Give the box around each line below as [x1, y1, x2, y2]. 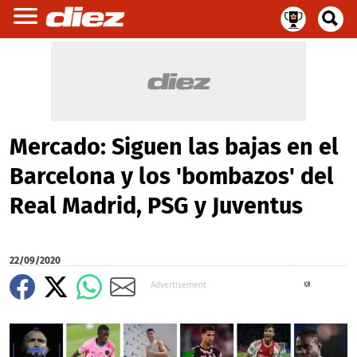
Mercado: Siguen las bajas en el [10, 133, 339, 161]
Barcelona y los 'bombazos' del [10, 163, 334, 190]
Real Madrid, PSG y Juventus [10, 192, 303, 220]
